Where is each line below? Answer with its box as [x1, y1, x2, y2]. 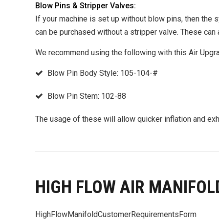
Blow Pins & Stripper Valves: [35, 1, 136, 10]
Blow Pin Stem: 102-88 [47, 91, 126, 101]
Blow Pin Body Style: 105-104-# [47, 68, 158, 78]
